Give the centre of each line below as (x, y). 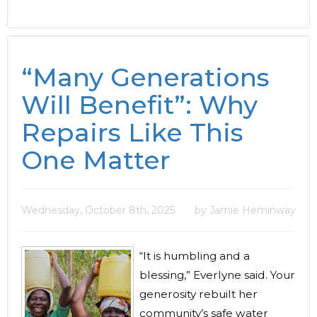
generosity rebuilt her (198, 294)
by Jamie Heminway (245, 210)
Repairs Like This (132, 132)
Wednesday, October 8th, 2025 (98, 210)
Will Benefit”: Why (139, 105)
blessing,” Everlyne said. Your (217, 275)
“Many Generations (145, 77)
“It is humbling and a (195, 256)
